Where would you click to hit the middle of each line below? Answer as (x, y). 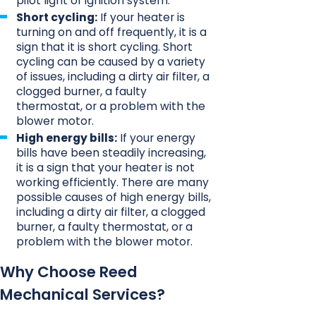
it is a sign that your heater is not (106, 167)
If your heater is (141, 17)
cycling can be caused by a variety (111, 61)
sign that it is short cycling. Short (105, 47)
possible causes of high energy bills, (114, 197)
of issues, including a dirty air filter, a (113, 76)
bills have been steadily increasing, (111, 152)
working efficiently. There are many (113, 182)
